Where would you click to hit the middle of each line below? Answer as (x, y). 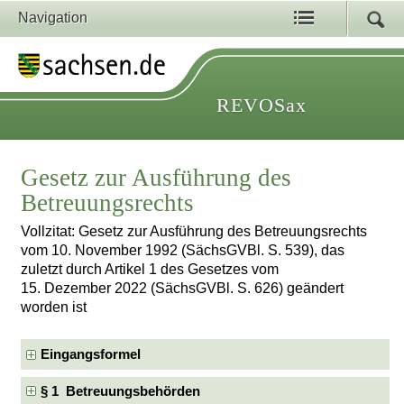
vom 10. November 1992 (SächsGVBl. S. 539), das (183, 251)
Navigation (53, 18)
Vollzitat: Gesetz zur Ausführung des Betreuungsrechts (194, 232)
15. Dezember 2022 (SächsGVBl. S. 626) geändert (183, 289)
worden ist (54, 308)
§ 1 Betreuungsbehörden (121, 391)
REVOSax (262, 105)
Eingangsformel (91, 354)
